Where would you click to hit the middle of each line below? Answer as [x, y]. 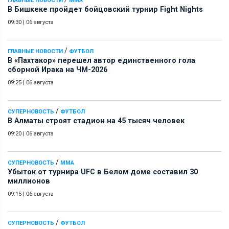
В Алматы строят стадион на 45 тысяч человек [96, 121]
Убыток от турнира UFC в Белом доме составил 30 [103, 172]
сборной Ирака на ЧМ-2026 [58, 70]
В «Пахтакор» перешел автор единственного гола [101, 60]
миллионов [29, 181]
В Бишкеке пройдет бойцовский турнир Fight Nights [105, 9]
